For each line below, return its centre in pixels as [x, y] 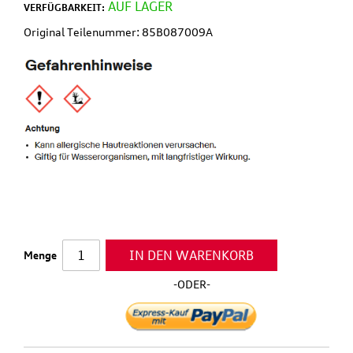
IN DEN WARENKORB [191, 255]
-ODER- [191, 284]
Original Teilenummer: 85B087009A [118, 32]
